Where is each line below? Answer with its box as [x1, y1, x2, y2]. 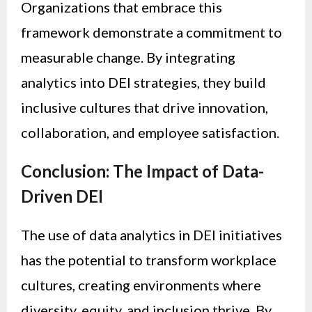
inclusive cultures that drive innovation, [21, 99, 268, 116]
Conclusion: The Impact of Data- [21, 161, 264, 182]
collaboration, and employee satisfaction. [21, 124, 279, 141]
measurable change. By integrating [21, 49, 235, 66]
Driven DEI [21, 186, 103, 207]
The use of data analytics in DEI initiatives [21, 226, 282, 244]
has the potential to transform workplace [21, 251, 276, 269]
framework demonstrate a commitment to [21, 24, 282, 41]
